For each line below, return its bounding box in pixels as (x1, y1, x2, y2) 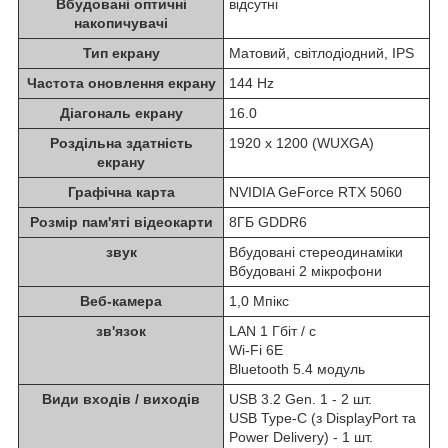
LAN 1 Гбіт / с (229, 322, 320, 339)
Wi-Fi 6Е (229, 341, 283, 358)
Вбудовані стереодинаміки (229, 243, 407, 260)
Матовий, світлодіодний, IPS (229, 44, 418, 61)
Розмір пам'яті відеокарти (29, 213, 213, 230)
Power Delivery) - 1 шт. (229, 428, 373, 445)
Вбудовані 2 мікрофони (229, 262, 382, 279)
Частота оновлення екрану (26, 74, 216, 91)
